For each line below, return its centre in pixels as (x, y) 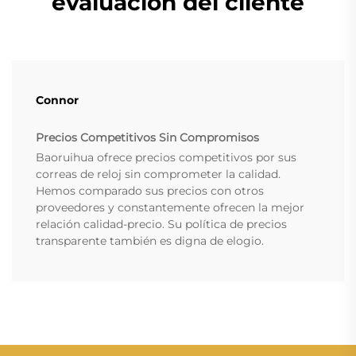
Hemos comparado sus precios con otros (150, 191)
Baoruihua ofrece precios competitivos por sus (166, 158)
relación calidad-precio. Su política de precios (161, 224)
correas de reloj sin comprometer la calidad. (158, 174)
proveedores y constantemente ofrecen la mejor (170, 208)
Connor (57, 101)
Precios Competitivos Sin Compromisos (147, 138)
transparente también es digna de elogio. (150, 241)
